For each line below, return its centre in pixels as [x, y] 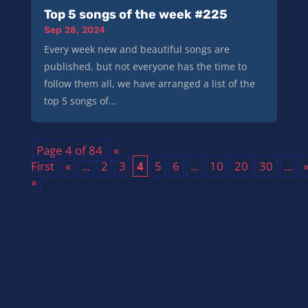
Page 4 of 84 [69, 150]
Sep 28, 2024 [74, 29]
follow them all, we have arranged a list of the [149, 83]
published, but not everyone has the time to [145, 66]
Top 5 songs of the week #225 [135, 14]
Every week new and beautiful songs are [136, 49]
